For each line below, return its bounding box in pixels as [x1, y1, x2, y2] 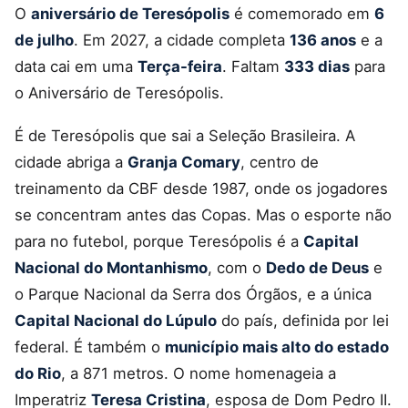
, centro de [240, 152, 319, 171]
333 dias [284, 56, 350, 76]
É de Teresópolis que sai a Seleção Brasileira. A [15, 126, 355, 145]
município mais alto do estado [165, 337, 389, 356]
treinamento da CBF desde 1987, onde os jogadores [15, 178, 388, 198]
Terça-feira [138, 56, 222, 76]
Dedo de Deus [266, 258, 369, 277]
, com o [208, 258, 266, 277]
